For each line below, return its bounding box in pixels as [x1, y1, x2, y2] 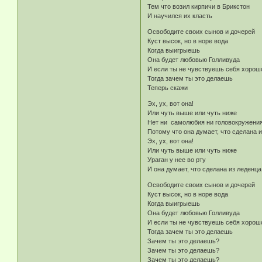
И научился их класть [147, 12, 213, 20]
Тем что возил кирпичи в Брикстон [147, 3, 250, 11]
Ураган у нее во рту [147, 156, 206, 164]
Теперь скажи [147, 84, 188, 92]
